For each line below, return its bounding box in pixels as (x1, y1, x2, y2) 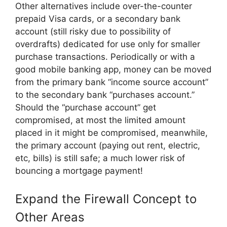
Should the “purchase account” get (15, 102, 156, 112)
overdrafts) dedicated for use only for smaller (15, 39, 200, 49)
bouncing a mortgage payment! (15, 165, 143, 176)
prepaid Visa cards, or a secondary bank (15, 13, 180, 24)
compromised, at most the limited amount (15, 115, 185, 125)
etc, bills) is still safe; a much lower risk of (15, 153, 185, 163)
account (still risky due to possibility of (15, 26, 171, 36)
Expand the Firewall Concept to (15, 192, 197, 206)
